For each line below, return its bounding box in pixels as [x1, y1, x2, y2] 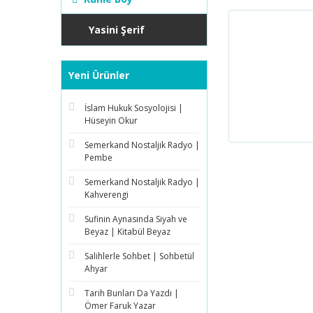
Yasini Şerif [89, 23, 145, 36]
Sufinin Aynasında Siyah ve [85, 213, 187, 225]
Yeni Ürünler [68, 68, 129, 82]
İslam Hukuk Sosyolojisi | [85, 102, 183, 114]
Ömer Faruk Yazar [85, 300, 156, 312]
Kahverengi [85, 189, 129, 201]
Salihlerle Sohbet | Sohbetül [85, 250, 194, 262]
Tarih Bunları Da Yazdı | [85, 287, 179, 299]
